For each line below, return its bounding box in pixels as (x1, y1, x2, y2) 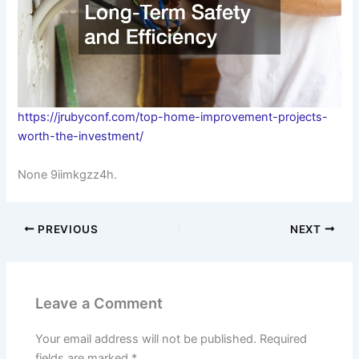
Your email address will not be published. (35, 332, 257, 347)
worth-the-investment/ (18, 129, 144, 144)
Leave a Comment (35, 294, 163, 313)
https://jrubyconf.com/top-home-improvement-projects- (18, 110, 329, 125)
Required (260, 332, 308, 347)
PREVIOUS (34, 222, 99, 236)
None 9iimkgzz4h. (18, 167, 118, 182)
